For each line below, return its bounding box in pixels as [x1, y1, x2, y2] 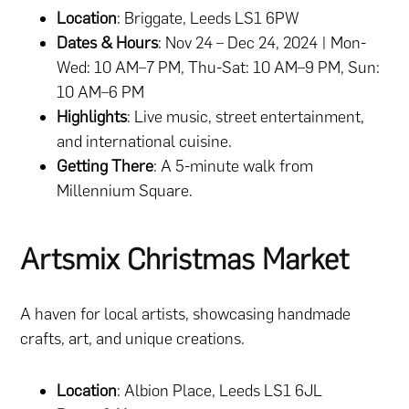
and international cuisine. [57, 131, 233, 152]
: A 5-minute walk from [153, 155, 314, 176]
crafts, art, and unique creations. [20, 329, 246, 349]
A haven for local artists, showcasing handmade [20, 304, 351, 324]
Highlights [57, 106, 128, 127]
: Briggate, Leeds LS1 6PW [117, 7, 300, 28]
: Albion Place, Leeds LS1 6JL [117, 381, 323, 401]
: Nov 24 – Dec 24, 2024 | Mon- [158, 32, 367, 53]
